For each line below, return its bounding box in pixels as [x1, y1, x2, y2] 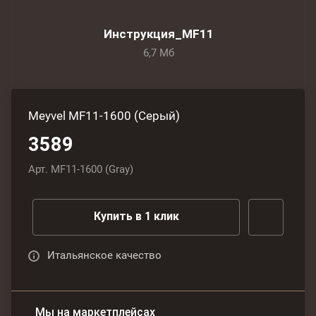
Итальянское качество [47, 248, 162, 262]
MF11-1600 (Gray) [51, 162, 133, 176]
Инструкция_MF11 [103, 26, 214, 41]
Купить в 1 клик [93, 209, 179, 224]
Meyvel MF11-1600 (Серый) [28, 108, 180, 123]
